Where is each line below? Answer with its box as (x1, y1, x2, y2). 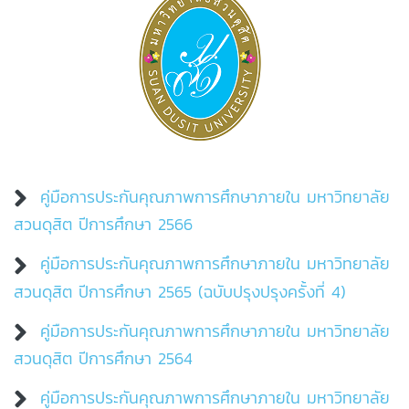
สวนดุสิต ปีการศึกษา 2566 (14, 212, 193, 237)
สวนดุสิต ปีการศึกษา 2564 (14, 345, 193, 371)
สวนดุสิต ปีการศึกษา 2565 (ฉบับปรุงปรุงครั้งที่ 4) (14, 278, 346, 304)
